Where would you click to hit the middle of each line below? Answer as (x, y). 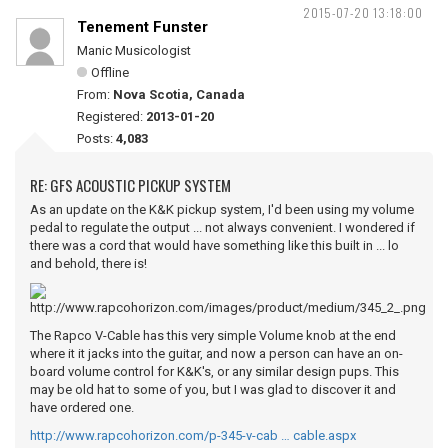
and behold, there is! (88, 263)
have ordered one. (82, 407)
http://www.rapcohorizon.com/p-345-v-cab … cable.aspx (193, 435)
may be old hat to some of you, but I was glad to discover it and (213, 389)
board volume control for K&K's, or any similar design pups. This (214, 371)
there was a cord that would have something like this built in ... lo (214, 245)
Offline (110, 72)
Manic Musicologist (134, 50)
